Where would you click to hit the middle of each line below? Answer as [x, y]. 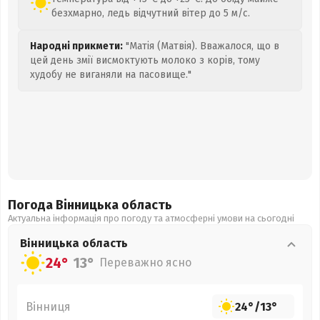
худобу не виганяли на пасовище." [111, 75]
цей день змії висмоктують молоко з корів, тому [145, 60]
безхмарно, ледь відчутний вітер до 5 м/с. [151, 13]
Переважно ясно [145, 262]
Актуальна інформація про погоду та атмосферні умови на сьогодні [151, 218]
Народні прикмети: [76, 46]
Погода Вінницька [65, 205]
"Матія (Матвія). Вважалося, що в [201, 46]
